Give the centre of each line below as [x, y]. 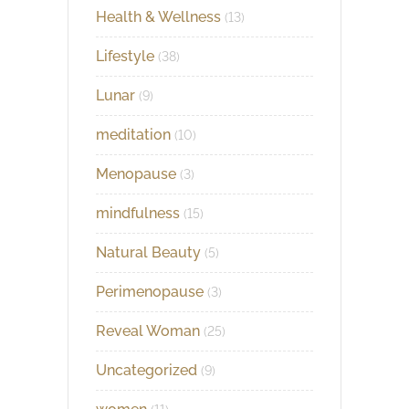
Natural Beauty [148, 252]
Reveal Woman [148, 330]
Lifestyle [125, 56]
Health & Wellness [158, 16]
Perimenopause [150, 291]
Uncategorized [147, 370]
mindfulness [138, 213]
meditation [133, 134]
